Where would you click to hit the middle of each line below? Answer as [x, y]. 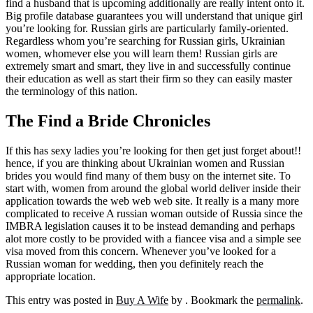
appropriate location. [51, 276]
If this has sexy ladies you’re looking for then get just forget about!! [153, 150]
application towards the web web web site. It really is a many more [152, 201]
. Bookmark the [221, 300]
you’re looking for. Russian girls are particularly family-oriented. [147, 28]
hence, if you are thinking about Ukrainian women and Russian [145, 163]
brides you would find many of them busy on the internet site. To [148, 175]
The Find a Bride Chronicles [108, 121]
